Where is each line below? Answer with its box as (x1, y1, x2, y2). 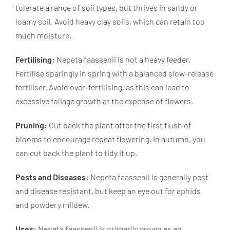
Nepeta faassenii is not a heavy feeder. (55, 54, 190, 64)
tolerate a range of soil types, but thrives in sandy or (15, 2, 198, 12)
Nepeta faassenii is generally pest (89, 171, 208, 182)
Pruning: (15, 120, 47, 130)
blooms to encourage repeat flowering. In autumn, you (15, 133, 205, 144)
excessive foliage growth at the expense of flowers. (15, 95, 193, 106)
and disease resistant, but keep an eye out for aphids (15, 185, 201, 196)
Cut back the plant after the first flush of (47, 120, 191, 130)
